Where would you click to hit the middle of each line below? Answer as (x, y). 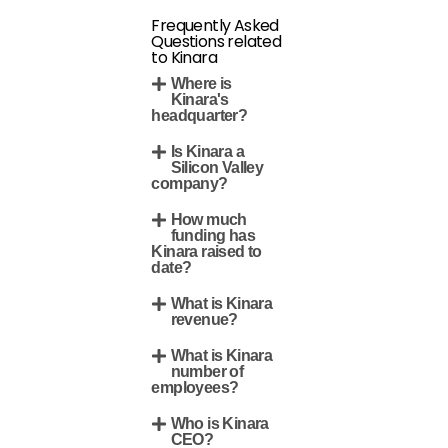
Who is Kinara (219, 423)
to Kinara (184, 57)
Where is (201, 83)
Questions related (216, 41)
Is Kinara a (207, 151)
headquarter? (199, 115)
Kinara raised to (206, 251)
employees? (195, 387)
